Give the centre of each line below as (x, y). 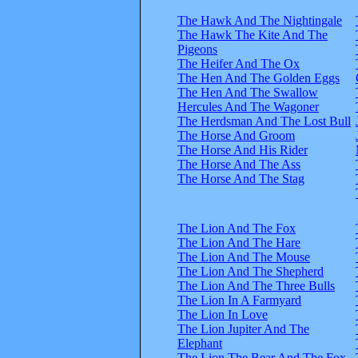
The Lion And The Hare (239, 242)
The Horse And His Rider (243, 149)
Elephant (200, 343)
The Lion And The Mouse (244, 257)
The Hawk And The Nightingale (260, 20)
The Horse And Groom (236, 135)
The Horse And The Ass (239, 164)
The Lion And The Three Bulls (256, 285)
